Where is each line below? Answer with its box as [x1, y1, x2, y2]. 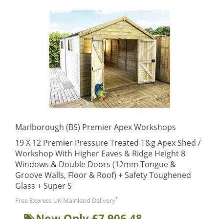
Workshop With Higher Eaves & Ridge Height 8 [15, 148, 185, 159]
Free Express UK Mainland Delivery [15, 196, 115, 205]
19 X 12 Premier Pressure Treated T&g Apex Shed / [15, 137, 201, 148]
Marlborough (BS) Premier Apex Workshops [15, 122, 176, 132]
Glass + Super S [15, 180, 72, 191]
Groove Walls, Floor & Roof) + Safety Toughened [15, 170, 191, 180]
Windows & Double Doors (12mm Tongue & [15, 159, 176, 170]
